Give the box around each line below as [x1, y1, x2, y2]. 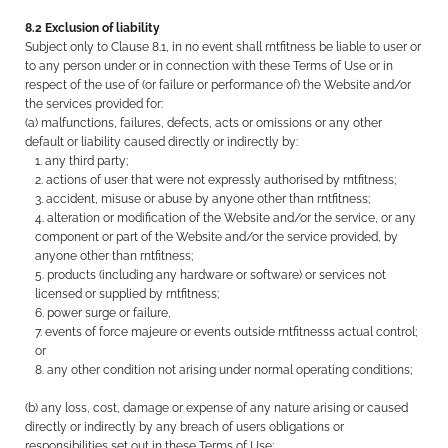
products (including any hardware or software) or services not [47, 268, 387, 282]
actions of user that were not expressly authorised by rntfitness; [46, 173, 397, 187]
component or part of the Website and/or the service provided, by [35, 230, 399, 244]
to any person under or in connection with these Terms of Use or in [25, 59, 394, 73]
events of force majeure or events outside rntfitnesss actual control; [45, 325, 418, 339]
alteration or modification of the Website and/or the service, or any [47, 211, 417, 225]
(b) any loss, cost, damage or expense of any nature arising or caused [25, 401, 409, 415]
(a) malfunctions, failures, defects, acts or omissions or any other [25, 116, 383, 130]
